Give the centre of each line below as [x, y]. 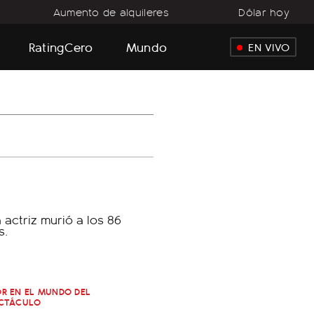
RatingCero [61, 46]
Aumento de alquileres [111, 12]
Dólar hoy [264, 12]
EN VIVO [269, 47]
